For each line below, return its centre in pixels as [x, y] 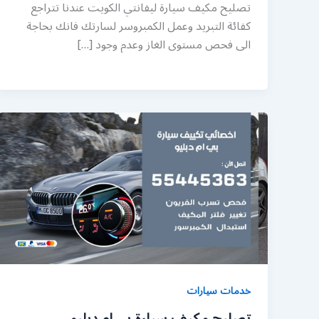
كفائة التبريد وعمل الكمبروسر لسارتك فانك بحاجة [138, 27]
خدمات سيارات [219, 291]
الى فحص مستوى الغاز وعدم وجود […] [164, 45]
